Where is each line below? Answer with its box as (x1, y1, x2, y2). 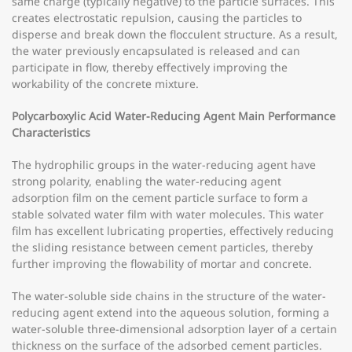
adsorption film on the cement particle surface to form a (12, 190, 308, 205)
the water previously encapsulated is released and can (12, 43, 300, 58)
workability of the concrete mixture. (12, 76, 199, 91)
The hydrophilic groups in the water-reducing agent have (12, 157, 316, 172)
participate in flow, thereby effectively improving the (12, 60, 288, 75)
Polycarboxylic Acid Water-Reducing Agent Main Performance (12, 108, 335, 123)
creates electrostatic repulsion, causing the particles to (12, 10, 302, 25)
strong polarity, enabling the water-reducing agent (12, 174, 281, 189)
